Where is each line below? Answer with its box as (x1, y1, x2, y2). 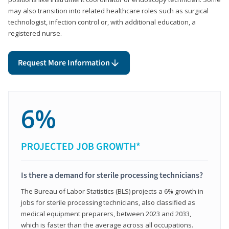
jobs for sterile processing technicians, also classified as (21, 197, 195, 207)
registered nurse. (8, 28, 62, 38)
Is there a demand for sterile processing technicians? (21, 169, 203, 181)
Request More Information (18, 57, 110, 68)
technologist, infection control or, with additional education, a (8, 17, 196, 27)
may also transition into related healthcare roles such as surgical (8, 6, 209, 15)
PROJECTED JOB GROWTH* (21, 139, 141, 154)
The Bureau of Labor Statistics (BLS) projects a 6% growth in (21, 186, 203, 196)
